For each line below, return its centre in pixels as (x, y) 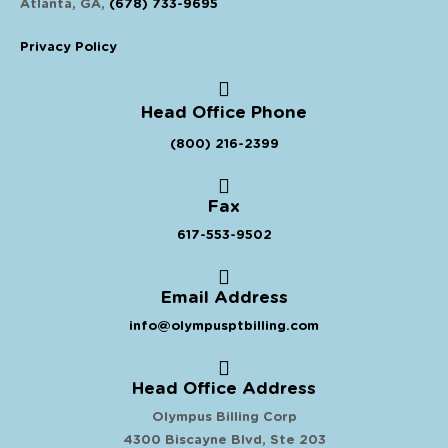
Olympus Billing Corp (224, 417)
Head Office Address (224, 388)
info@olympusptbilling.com (224, 326)
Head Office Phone (224, 112)
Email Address (224, 297)
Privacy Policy (68, 47)
